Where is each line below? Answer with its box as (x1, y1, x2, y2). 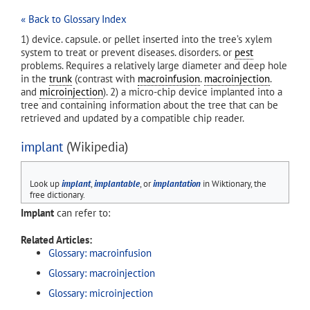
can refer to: (54, 206, 110, 219)
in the (21, 72, 49, 85)
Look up (29, 177, 62, 190)
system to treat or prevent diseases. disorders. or (21, 46, 235, 59)
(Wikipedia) (63, 138, 128, 155)
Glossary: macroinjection (48, 266, 155, 280)
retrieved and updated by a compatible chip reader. (21, 111, 244, 125)
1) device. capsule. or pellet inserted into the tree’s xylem (21, 33, 272, 46)
